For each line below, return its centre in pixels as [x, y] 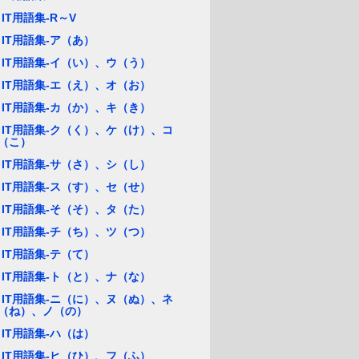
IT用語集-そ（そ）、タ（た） [76, 209]
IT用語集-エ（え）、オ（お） [76, 85]
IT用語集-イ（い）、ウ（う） [76, 63]
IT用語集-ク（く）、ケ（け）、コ [87, 130]
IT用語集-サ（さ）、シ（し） [76, 164]
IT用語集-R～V [39, 18]
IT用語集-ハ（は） [48, 333]
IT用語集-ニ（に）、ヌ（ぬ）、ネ [87, 299]
